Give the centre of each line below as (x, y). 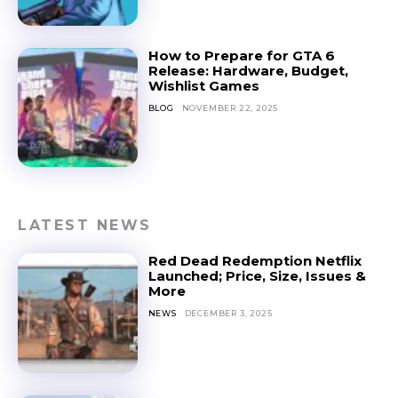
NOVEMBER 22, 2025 (230, 107)
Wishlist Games (203, 85)
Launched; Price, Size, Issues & (257, 276)
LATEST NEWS (85, 226)
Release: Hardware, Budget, (248, 70)
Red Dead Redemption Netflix (255, 261)
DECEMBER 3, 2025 (228, 314)
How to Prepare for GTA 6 (241, 55)
